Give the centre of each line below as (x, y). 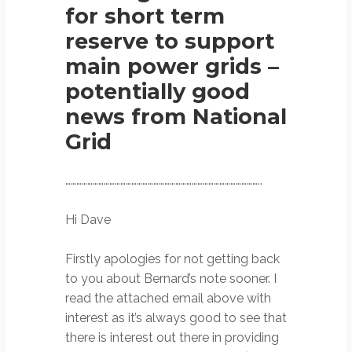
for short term (145, 16)
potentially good (158, 92)
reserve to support (170, 41)
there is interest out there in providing (172, 337)
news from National (176, 117)
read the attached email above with (168, 298)
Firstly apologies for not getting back (172, 259)
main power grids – (172, 66)
